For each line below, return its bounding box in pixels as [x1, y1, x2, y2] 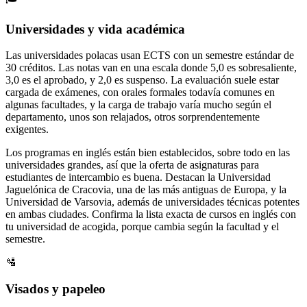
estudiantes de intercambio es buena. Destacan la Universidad [5, 171, 271, 184]
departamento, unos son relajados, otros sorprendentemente [5, 111, 260, 123]
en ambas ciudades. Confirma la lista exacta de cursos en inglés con [5, 208, 296, 221]
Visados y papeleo [5, 282, 106, 297]
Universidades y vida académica [5, 21, 185, 36]
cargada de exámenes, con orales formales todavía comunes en [5, 86, 275, 99]
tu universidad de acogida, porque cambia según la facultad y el [5, 221, 279, 233]
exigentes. [5, 123, 49, 136]
